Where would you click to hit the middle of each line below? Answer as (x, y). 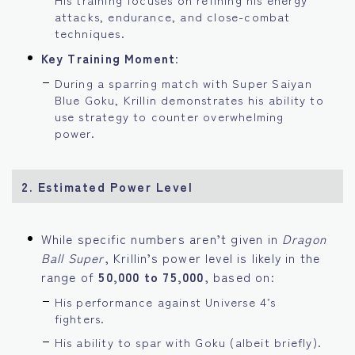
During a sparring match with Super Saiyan (183, 82)
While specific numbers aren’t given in (162, 238)
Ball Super (73, 257)
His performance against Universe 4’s (165, 301)
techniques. (90, 32)
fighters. (80, 318)
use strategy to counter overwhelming (169, 116)
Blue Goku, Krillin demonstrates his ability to (189, 99)
